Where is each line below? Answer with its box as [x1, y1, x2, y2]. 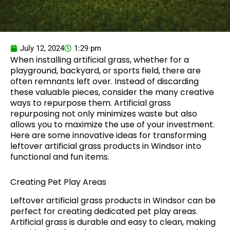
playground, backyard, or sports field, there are [10, 65, 201, 76]
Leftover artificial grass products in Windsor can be [10, 194, 216, 206]
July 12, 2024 [20, 44, 64, 53]
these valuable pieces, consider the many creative [10, 86, 214, 98]
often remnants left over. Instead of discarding [10, 75, 199, 87]
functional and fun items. [10, 151, 109, 163]
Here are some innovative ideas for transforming [10, 129, 206, 141]
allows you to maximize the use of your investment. [10, 119, 215, 130]
